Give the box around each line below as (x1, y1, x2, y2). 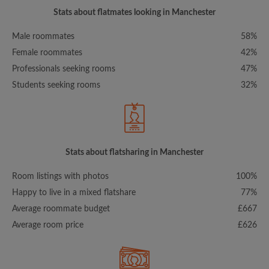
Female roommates (12, 49, 82, 58)
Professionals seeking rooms (12, 65, 115, 74)
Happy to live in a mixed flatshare (12, 189, 136, 198)
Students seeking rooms (12, 81, 100, 90)
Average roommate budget (12, 205, 110, 214)
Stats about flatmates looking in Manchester (53, 8, 216, 17)
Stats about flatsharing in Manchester (65, 148, 204, 157)
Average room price (12, 221, 83, 230)
